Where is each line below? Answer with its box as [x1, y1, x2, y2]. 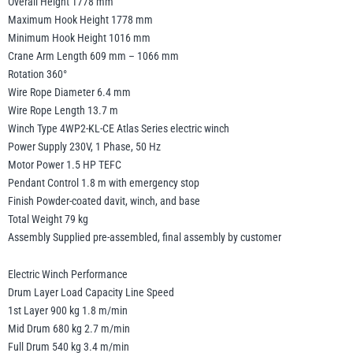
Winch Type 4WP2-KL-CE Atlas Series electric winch [8, 122, 229, 136]
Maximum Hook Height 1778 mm [8, 13, 153, 27]
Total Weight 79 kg [8, 213, 88, 226]
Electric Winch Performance [8, 268, 128, 281]
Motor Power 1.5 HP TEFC [8, 158, 121, 172]
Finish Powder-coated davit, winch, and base [8, 195, 200, 208]
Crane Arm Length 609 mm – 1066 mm [8, 50, 179, 63]
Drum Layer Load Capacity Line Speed [8, 286, 174, 299]
